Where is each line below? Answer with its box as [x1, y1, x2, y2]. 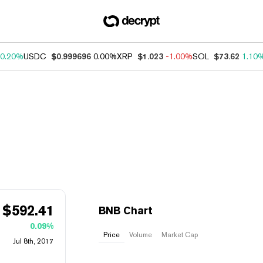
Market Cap [161, 231, 198, 239]
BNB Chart [99, 204, 153, 217]
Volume [129, 231, 152, 239]
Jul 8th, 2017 [13, 237, 53, 245]
